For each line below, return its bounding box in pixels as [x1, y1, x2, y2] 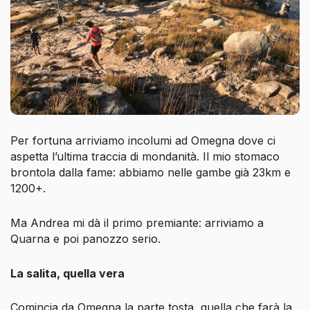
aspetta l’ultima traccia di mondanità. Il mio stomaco [10, 149, 280, 164]
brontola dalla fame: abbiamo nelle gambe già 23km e [10, 165, 291, 180]
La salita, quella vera [10, 266, 125, 280]
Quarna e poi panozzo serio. [10, 232, 161, 246]
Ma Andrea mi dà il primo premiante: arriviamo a [10, 216, 264, 230]
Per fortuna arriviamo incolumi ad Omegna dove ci [10, 134, 275, 148]
